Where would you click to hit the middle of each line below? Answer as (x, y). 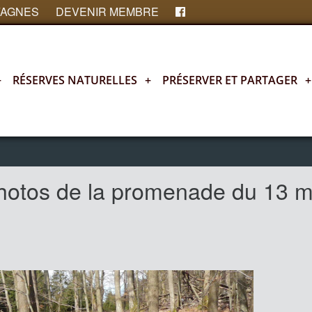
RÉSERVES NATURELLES (75, 80)
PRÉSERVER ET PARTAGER (230, 80)
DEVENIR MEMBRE (107, 11)
